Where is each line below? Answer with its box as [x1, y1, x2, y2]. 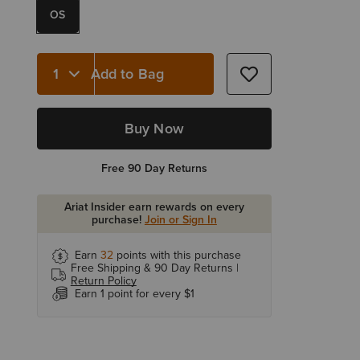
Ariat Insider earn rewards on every [63, 198, 244, 215]
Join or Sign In [144, 211, 217, 228]
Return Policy [70, 272, 137, 289]
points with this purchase [112, 247, 241, 264]
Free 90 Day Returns [100, 160, 207, 177]
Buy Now [124, 118, 184, 139]
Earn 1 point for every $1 [74, 285, 194, 302]
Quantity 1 [35, 72, 92, 88]
